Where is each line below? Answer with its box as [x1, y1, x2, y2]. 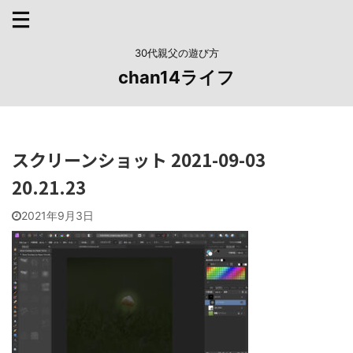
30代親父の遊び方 [134, 46, 219, 59]
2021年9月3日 [21, 209, 94, 222]
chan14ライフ [118, 67, 235, 87]
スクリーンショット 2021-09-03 [12, 147, 266, 172]
